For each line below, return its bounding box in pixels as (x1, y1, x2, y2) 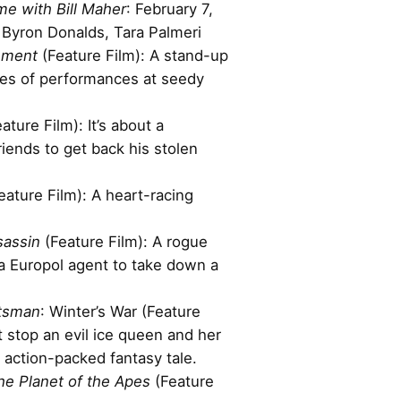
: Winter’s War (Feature (40, 302, 200, 320)
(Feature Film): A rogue (40, 232, 208, 251)
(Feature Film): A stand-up (38, 46, 228, 64)
